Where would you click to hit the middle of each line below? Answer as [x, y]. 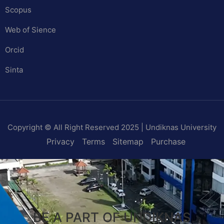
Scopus [18, 10]
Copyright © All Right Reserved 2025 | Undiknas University [112, 127]
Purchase [168, 142]
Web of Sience [30, 30]
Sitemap [128, 142]
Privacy [60, 142]
